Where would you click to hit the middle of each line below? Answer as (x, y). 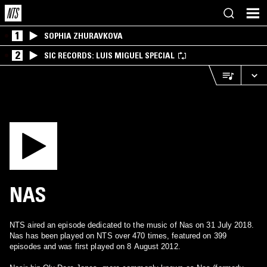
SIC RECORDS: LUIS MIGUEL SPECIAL (109, 55)
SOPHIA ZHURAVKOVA (83, 36)
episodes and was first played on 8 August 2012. (95, 246)
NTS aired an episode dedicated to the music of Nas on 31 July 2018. (132, 225)
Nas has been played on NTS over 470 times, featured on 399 (118, 236)
